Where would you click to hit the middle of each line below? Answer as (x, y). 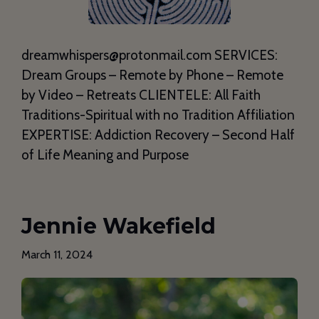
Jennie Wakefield (119, 226)
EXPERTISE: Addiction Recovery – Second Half (158, 135)
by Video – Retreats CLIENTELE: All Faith (141, 95)
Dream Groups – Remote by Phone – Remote (152, 75)
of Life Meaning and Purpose (105, 155)
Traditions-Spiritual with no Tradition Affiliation (158, 115)
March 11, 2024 (57, 254)
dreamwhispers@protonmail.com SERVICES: (150, 55)
